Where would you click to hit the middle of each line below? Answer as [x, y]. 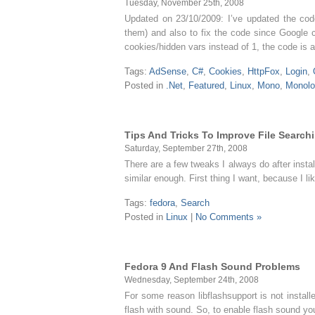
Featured [206, 85]
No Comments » [229, 217]
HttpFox [264, 71]
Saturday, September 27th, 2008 [186, 148]
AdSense [168, 71]
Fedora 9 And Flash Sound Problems [212, 266]
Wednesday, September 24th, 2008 [192, 279]
